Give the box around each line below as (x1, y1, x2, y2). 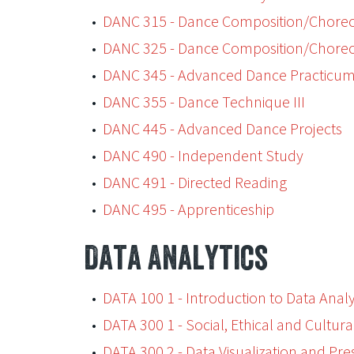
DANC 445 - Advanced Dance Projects (102, 119, 342, 138)
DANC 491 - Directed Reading (102, 172, 287, 192)
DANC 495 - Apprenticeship (102, 199, 274, 219)
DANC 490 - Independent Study (102, 145, 303, 165)
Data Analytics (83, 237, 268, 277)
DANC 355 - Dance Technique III (102, 92, 305, 111)
